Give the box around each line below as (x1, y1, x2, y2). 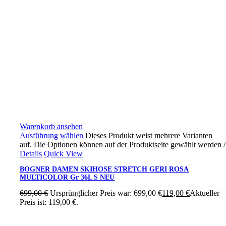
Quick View (44, 149, 83, 158)
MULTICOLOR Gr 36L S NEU (20, 174, 115, 182)
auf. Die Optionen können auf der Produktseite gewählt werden (20, 140, 224, 149)
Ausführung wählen (20, 131, 84, 140)
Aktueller (190, 189, 220, 198)
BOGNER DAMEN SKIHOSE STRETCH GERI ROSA (20, 165, 189, 174)
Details (20, 149, 42, 158)
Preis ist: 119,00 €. (20, 198, 79, 207)
